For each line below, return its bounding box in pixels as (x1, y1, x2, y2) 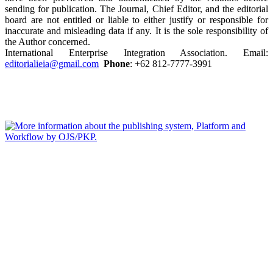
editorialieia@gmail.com (5, 58, 99, 69)
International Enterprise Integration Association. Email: (5, 47, 268, 58)
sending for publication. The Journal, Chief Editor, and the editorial (5, 3, 268, 14)
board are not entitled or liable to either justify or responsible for (5, 14, 268, 25)
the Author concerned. (5, 36, 90, 47)
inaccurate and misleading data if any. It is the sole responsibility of (5, 25, 268, 36)
